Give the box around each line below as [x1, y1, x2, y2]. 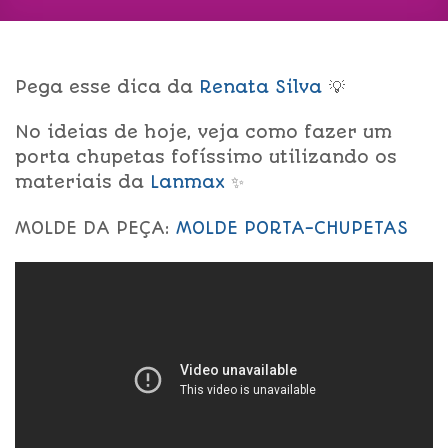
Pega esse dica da [15, 76, 199, 97]
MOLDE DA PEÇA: [15, 218, 176, 239]
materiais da [15, 172, 150, 193]
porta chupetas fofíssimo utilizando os [15, 147, 397, 168]
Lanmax [150, 172, 225, 193]
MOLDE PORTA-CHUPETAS [176, 218, 408, 239]
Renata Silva [199, 76, 322, 97]
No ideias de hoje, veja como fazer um [15, 122, 392, 143]
